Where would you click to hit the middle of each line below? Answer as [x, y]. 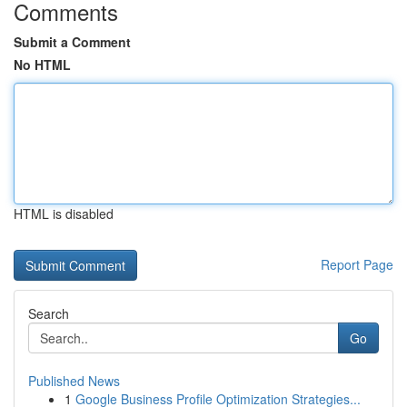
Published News [74, 381]
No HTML [42, 65]
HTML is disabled [64, 213]
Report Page [357, 264]
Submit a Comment [72, 42]
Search [49, 313]
